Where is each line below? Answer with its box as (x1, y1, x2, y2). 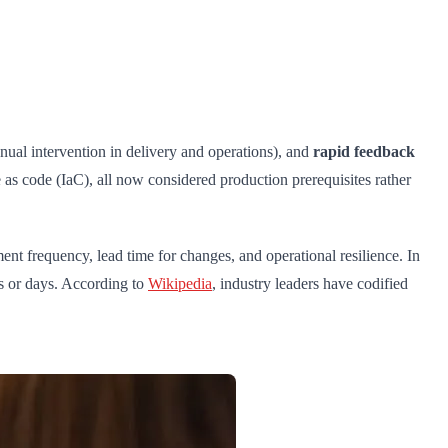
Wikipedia (148, 275, 212, 293)
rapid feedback (313, 143, 415, 161)
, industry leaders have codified (212, 275, 408, 293)
